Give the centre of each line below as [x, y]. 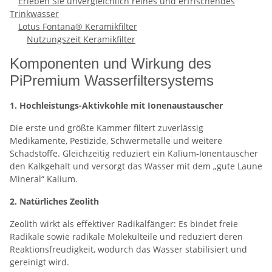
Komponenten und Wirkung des [110, 63]
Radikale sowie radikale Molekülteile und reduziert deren [126, 236]
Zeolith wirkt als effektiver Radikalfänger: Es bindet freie [124, 223]
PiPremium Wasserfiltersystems [112, 80]
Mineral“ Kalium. [44, 178]
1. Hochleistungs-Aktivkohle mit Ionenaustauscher [116, 105]
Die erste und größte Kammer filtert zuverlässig [107, 127]
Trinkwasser [34, 13]
